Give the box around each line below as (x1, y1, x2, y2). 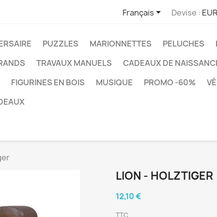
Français (122, 7, 154, 18)
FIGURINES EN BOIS (11, 77, 85, 88)
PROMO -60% (144, 77, 196, 88)
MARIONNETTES (90, 38, 152, 49)
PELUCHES (163, 38, 204, 49)
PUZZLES (43, 38, 78, 49)
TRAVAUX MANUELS (36, 58, 112, 68)
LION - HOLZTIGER (116, 169, 213, 183)
